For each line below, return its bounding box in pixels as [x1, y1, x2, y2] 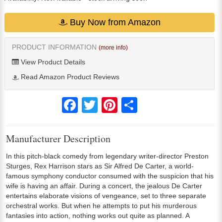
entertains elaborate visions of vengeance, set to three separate [6, 191, 206, 200]
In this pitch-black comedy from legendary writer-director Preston [6, 152, 209, 160]
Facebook [78, 97, 109, 105]
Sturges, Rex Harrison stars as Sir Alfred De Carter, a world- [6, 162, 194, 170]
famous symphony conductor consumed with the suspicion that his [6, 171, 214, 180]
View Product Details [19, 58, 85, 66]
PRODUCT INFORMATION [12, 43, 99, 52]
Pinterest [117, 97, 145, 105]
